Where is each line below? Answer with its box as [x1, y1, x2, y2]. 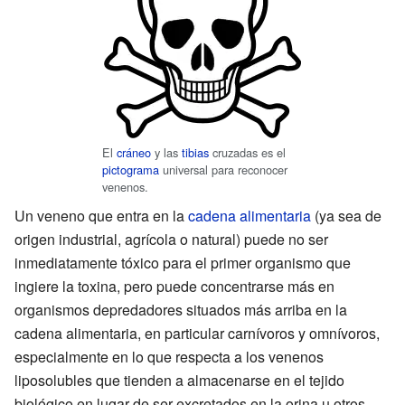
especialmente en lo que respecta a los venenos [14, 345, 324, 367]
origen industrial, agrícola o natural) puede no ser [14, 228, 328, 250]
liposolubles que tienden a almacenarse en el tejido [14, 369, 344, 391]
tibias [182, 143, 209, 161]
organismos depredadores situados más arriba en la [14, 298, 347, 320]
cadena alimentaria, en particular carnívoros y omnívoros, [14, 322, 380, 344]
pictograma [102, 160, 159, 178]
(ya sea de [311, 204, 381, 226]
